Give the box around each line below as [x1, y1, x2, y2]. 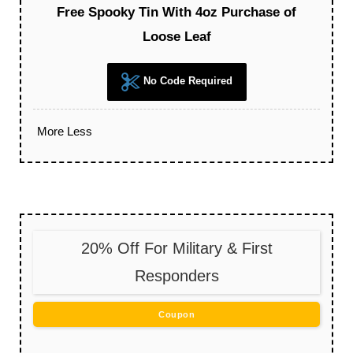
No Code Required [139, 75, 232, 87]
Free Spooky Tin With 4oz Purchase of [57, 5, 296, 20]
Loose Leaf [142, 29, 211, 45]
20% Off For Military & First [80, 240, 273, 258]
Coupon [158, 310, 195, 320]
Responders [134, 267, 219, 285]
